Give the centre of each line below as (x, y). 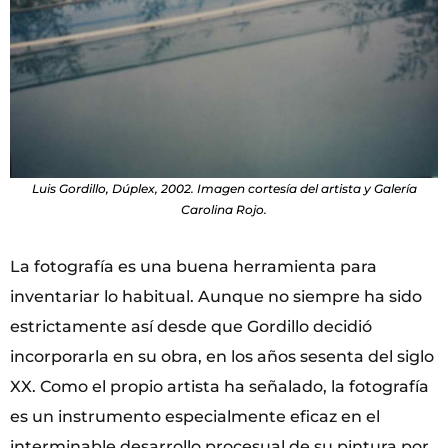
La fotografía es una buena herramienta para (193, 266)
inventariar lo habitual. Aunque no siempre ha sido (216, 296)
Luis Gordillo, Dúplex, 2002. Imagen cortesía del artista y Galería (224, 188)
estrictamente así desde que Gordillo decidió (191, 326)
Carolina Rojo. (224, 209)
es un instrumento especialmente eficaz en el (195, 416)
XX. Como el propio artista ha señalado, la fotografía (219, 386)
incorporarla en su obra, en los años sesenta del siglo (222, 356)
